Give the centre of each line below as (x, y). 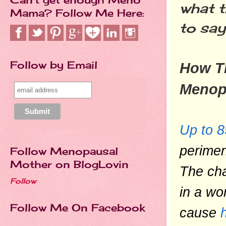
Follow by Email (54, 65)
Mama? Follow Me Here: (77, 13)
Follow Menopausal (64, 151)
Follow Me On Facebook (77, 208)
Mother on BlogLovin (69, 164)
